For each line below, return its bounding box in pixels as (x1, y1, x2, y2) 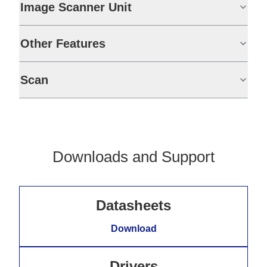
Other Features (20, 36, 105, 50)
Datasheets (96, 197, 171, 213)
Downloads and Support (52, 147, 215, 166)
